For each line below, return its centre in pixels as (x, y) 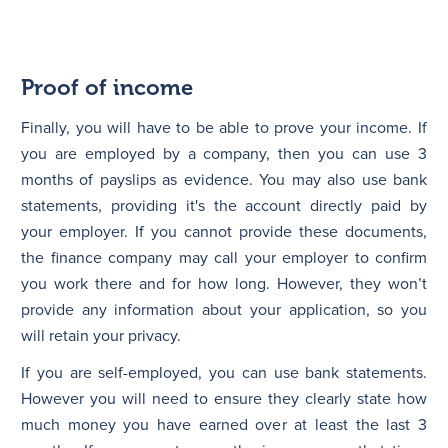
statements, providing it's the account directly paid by (224, 205)
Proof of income (107, 87)
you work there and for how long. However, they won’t (224, 283)
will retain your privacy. (101, 335)
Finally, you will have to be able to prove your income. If (224, 127)
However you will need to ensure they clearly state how (224, 398)
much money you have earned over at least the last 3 (224, 424)
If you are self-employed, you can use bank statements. (224, 372)
